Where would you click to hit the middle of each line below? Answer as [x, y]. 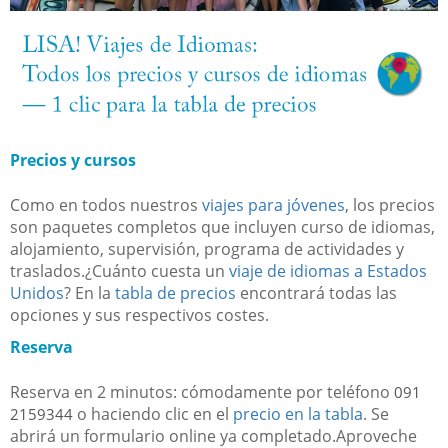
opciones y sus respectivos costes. [139, 315]
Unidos [37, 293]
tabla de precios [175, 293]
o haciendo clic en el [153, 414]
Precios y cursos [73, 160]
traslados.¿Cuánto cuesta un [119, 271]
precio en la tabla [298, 414]
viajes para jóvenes [273, 205]
